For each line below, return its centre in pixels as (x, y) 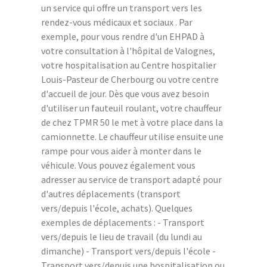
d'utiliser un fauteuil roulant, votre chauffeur (131, 108)
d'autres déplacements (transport (111, 194)
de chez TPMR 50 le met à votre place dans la (132, 122)
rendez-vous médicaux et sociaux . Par (117, 22)
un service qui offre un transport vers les (122, 8)
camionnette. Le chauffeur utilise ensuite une (132, 137)
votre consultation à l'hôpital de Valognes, (128, 51)
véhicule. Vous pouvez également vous (118, 165)
